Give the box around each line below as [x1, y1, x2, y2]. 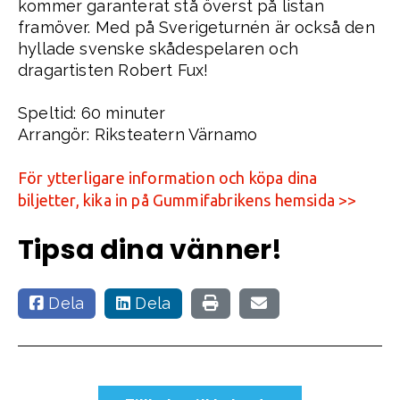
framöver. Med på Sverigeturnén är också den [18, 17, 375, 37]
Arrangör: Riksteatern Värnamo [18, 124, 258, 144]
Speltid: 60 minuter [18, 103, 166, 122]
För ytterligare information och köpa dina [18, 168, 318, 187]
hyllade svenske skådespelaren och [18, 38, 298, 58]
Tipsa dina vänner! [18, 230, 283, 269]
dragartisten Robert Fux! [18, 60, 209, 79]
